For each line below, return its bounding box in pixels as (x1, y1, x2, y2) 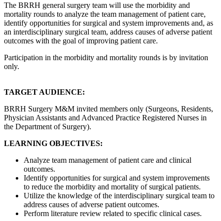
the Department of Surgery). (4, 122, 93, 131)
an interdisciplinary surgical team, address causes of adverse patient (4, 28, 212, 36)
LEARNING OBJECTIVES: (4, 139, 103, 147)
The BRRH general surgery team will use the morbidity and (4, 1, 190, 9)
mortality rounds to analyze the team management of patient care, (4, 10, 206, 18)
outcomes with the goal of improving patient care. (4, 37, 160, 45)
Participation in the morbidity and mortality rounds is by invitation (4, 53, 208, 62)
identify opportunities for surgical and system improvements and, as (4, 19, 213, 27)
